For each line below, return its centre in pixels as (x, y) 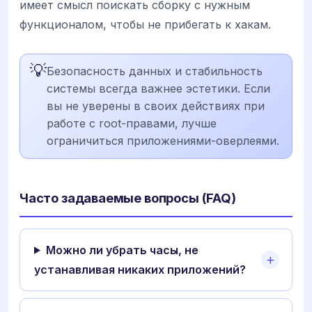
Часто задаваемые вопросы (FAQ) (128, 197)
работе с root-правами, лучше (132, 123)
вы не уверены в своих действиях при (156, 106)
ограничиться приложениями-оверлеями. (163, 140)
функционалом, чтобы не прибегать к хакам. (145, 24)
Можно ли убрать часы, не (122, 250)
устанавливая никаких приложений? (140, 269)
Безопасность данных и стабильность (155, 71)
